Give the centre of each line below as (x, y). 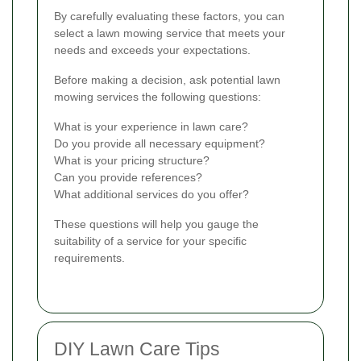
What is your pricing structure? (132, 161)
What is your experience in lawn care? (151, 127)
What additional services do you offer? (151, 195)
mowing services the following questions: (158, 97)
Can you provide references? (128, 178)
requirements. (89, 258)
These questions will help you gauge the (156, 224)
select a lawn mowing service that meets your (170, 33)
